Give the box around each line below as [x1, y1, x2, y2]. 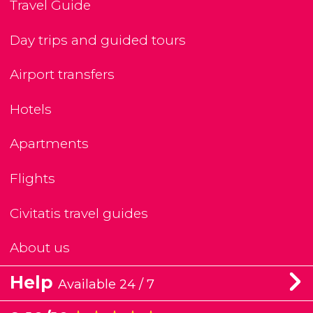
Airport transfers [10, 66, 115, 83]
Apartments [10, 136, 89, 152]
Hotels [10, 101, 52, 117]
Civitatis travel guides [10, 205, 148, 221]
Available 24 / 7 [58, 276, 154, 293]
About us [10, 240, 70, 256]
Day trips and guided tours [10, 31, 186, 48]
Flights [10, 170, 55, 187]
